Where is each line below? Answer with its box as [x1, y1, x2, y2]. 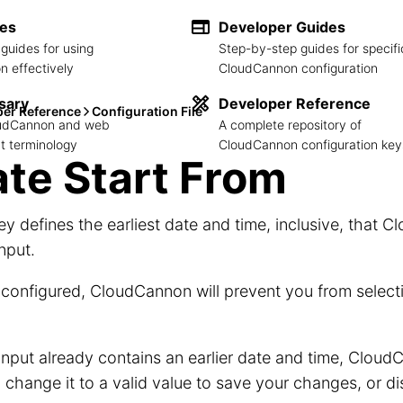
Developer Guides [219, 17, 345, 36]
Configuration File [92, 103, 202, 119]
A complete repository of [219, 116, 362, 132]
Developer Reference [219, 94, 371, 112]
